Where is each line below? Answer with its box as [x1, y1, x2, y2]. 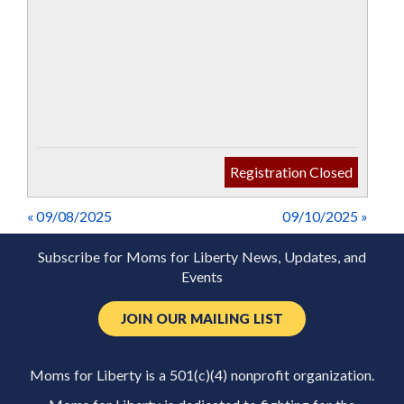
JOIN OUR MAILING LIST [121, 312, 283, 326]
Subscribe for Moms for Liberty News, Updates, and [38, 250, 366, 265]
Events [181, 270, 223, 285]
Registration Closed [230, 163, 353, 181]
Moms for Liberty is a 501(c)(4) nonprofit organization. [30, 368, 374, 383]
